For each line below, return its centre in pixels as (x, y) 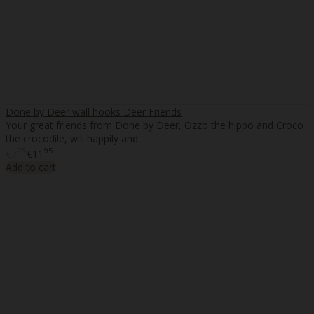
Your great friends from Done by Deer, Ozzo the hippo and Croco (155, 125)
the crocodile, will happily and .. (75, 139)
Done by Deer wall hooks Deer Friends (94, 112)
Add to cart (31, 167)
